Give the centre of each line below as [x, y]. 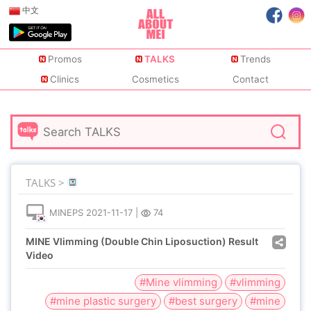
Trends [255, 59]
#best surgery [203, 301]
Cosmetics [155, 79]
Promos [65, 59]
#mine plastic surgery [103, 301]
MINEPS [66, 213]
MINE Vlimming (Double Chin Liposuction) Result [142, 241]
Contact [251, 79]
